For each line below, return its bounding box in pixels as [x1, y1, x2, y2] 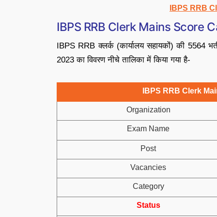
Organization [126, 106, 170, 114]
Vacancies [130, 163, 166, 171]
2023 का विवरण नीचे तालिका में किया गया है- [57, 55, 190, 64]
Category [132, 182, 164, 190]
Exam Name [127, 124, 170, 133]
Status [136, 201, 160, 209]
